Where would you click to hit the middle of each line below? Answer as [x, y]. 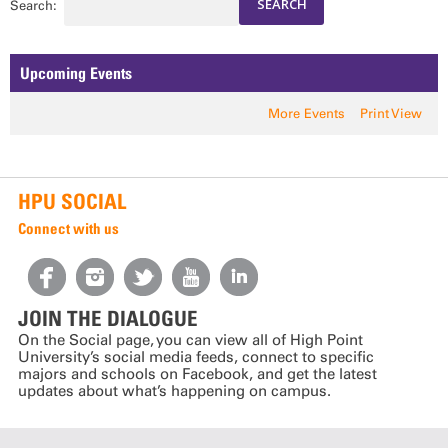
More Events [306, 113]
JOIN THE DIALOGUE [107, 319]
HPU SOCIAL [71, 201]
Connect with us [68, 227]
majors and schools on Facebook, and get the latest [197, 374]
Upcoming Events [75, 72]
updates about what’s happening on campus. [174, 391]
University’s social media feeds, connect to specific [195, 357]
